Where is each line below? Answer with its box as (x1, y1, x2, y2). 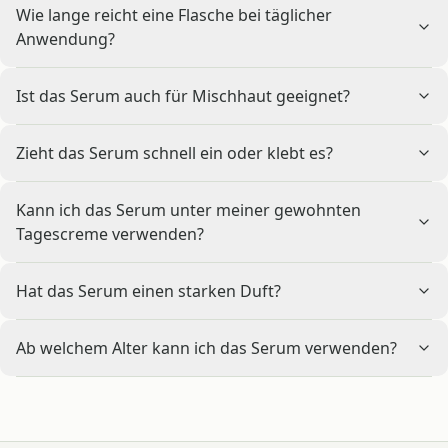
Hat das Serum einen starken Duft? (16, 279, 281, 302)
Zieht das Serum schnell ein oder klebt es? (16, 141, 333, 164)
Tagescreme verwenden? (16, 222, 204, 245)
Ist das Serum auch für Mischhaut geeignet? (16, 84, 350, 107)
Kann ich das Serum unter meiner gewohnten (16, 198, 361, 221)
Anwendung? (16, 27, 115, 50)
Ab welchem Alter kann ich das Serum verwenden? (16, 336, 397, 359)
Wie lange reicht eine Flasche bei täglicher (16, 3, 332, 26)
